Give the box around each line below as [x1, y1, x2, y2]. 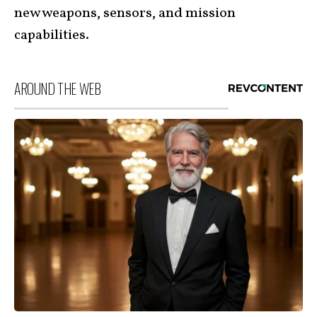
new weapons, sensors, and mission [14, 3, 236, 23]
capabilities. [14, 25, 89, 45]
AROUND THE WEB [14, 77, 101, 99]
